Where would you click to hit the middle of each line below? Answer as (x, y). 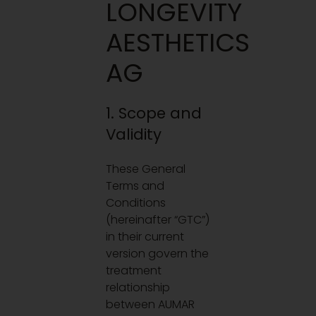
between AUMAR (151, 304)
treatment (134, 270)
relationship (138, 287)
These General (146, 169)
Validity (134, 135)
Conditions (136, 202)
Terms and (135, 186)
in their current (145, 236)
